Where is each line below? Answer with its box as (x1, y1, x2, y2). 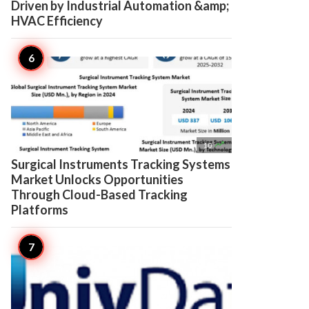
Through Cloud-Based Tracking (11, 187, 188, 202)
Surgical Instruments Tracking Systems (11, 157, 230, 172)
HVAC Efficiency (11, 13, 103, 28)
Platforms (11, 202, 68, 217)
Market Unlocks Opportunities (11, 172, 183, 187)
